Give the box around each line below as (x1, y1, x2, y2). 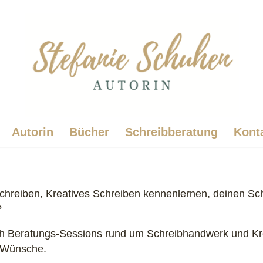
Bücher (69, 126, 110, 139)
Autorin (12, 126, 54, 139)
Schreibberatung (125, 126, 218, 139)
